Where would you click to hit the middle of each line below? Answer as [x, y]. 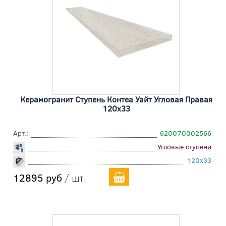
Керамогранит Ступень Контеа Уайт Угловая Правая [116, 99]
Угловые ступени [184, 146]
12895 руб [38, 177]
